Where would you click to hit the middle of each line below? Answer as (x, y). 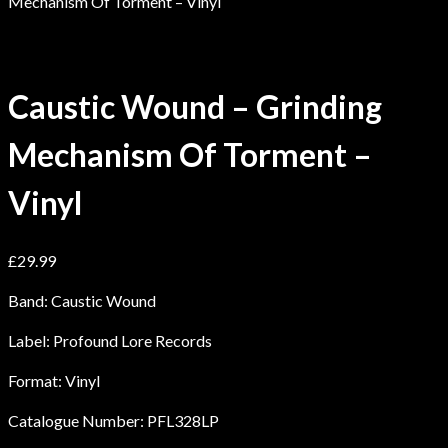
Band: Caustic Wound (82, 300)
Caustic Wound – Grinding (195, 107)
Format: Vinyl (54, 380)
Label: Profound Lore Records (110, 340)
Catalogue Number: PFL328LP (113, 420)
